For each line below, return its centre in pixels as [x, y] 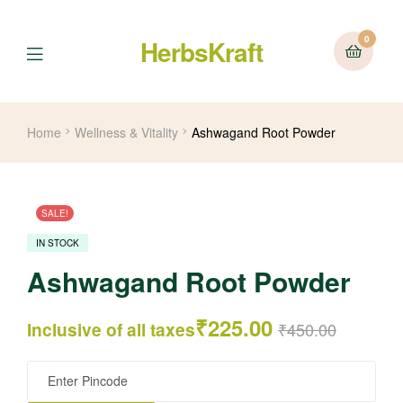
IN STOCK [58, 243]
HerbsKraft [201, 51]
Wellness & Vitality [127, 132]
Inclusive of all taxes [111, 330]
